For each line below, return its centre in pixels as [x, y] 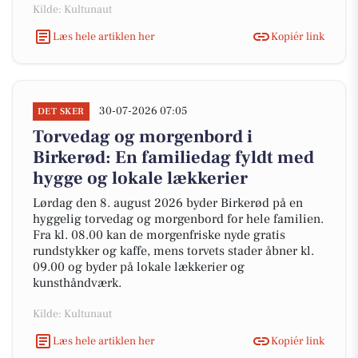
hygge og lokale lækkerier [140, 178]
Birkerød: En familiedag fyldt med [173, 157]
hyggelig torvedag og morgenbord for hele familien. [178, 219]
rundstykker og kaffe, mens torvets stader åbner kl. [173, 251]
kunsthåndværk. [77, 283]
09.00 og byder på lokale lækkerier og [139, 267]
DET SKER [61, 111]
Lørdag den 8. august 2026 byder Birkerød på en [168, 203]
